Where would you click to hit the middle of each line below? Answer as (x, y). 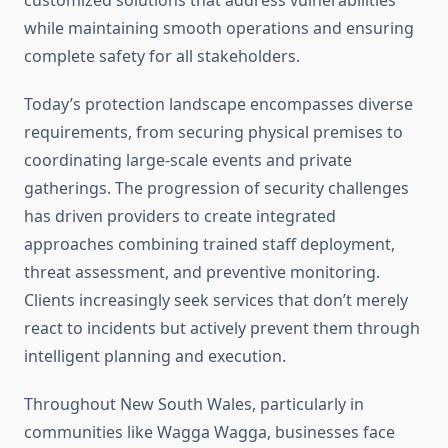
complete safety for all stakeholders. (162, 56)
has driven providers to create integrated (180, 216)
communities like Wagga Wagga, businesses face (209, 432)
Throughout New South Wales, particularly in (194, 404)
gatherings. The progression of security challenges (216, 188)
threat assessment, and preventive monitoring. (202, 272)
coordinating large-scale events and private (188, 160)
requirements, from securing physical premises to (213, 132)
